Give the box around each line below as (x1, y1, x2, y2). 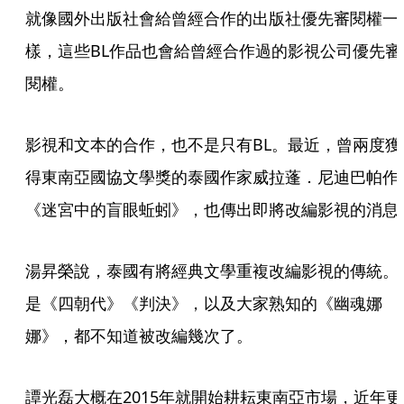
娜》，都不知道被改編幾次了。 (25, 325, 252, 346)
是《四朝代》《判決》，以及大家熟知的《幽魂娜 (25, 292, 382, 314)
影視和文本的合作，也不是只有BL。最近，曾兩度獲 (25, 133, 401, 155)
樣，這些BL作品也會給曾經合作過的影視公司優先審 (25, 40, 401, 61)
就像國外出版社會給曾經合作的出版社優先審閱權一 (25, 7, 399, 29)
